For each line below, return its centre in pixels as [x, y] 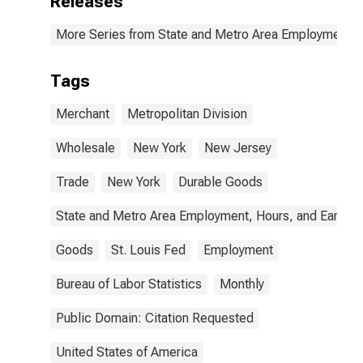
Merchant [83, 114]
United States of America [127, 352]
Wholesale [85, 148]
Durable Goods [220, 182]
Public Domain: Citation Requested [155, 318]
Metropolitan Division [187, 114]
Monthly [242, 284]
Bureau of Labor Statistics [129, 284]
